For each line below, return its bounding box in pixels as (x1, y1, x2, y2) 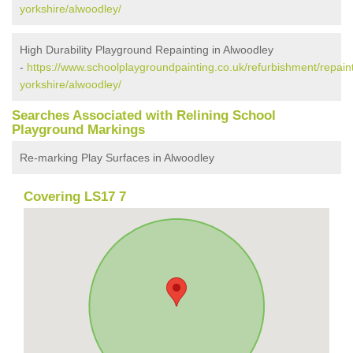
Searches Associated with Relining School (12, 107, 276, 123)
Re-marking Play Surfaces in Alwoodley (20, 150, 214, 164)
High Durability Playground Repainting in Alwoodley (20, 43, 273, 56)
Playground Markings (12, 121, 145, 137)
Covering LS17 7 (24, 188, 126, 204)
